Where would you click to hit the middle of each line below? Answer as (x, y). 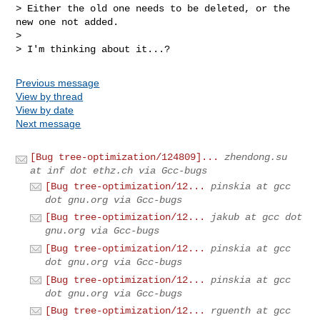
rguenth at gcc (251, 311)
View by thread (50, 96)
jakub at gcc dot (257, 217)
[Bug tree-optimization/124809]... (125, 157)
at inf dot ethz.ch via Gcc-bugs (119, 170)
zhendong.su (256, 157)
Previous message (58, 82)
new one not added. (67, 22)
